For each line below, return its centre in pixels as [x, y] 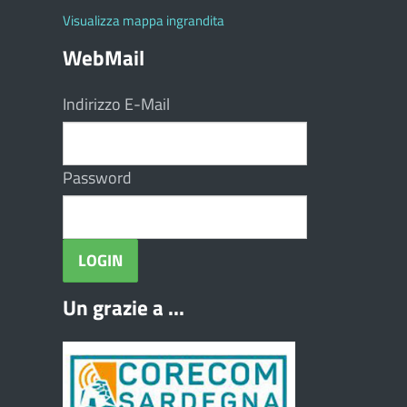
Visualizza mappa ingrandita [143, 20]
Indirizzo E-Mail [116, 104]
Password [97, 177]
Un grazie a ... [123, 307]
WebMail [103, 57]
